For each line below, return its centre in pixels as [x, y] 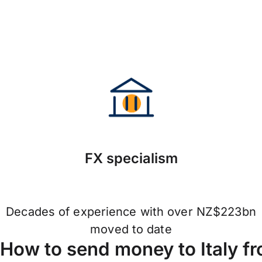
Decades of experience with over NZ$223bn [131, 212]
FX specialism [131, 158]
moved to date [131, 230]
